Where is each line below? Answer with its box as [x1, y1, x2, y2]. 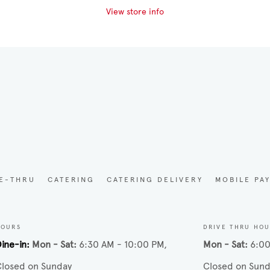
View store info [106, 7, 164, 17]
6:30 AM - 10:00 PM [78, 239, 164, 251]
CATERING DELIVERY [107, 175, 204, 184]
